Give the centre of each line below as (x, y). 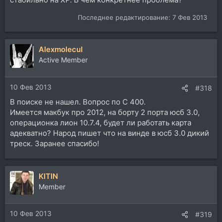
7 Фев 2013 (190, 18)
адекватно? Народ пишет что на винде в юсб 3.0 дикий (110, 133)
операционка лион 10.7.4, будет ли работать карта (101, 122)
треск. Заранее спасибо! (55, 143)
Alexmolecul (61, 50)
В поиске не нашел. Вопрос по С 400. (78, 102)
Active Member (63, 60)
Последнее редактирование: (125, 18)
